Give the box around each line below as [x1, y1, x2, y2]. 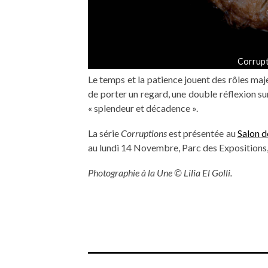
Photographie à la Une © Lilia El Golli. [88, 167, 232, 179]
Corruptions [121, 127, 167, 139]
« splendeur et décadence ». [88, 102, 198, 114]
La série [88, 127, 121, 139]
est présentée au [167, 127, 237, 139]
